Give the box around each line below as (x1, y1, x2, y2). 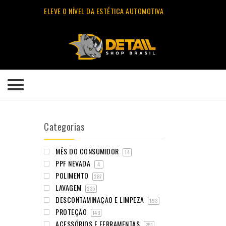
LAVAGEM (55, 182, 83, 193)
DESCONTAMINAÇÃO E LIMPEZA (55, 194, 146, 205)
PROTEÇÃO (55, 206, 89, 217)
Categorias (44, 120, 84, 134)
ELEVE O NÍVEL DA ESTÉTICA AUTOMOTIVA (44, 6, 163, 16)
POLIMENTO (55, 170, 90, 181)
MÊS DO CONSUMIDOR (55, 146, 121, 157)
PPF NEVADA (55, 158, 92, 169)
